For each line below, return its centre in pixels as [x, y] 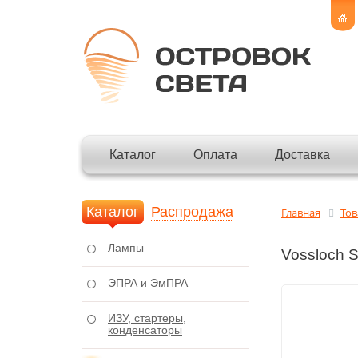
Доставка [302, 155]
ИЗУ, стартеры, [147, 318]
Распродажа [192, 212]
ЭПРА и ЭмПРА [148, 283]
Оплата [215, 155]
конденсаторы [145, 330]
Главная [301, 213]
